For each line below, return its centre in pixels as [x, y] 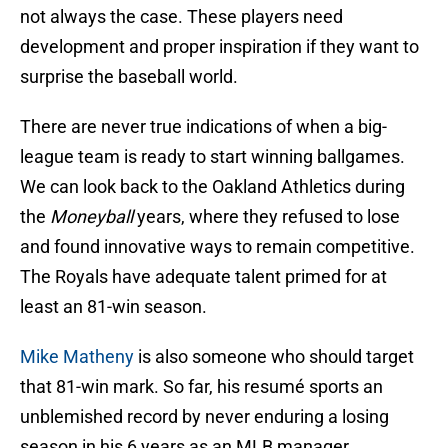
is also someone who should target [274, 357]
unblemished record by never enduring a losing [204, 417]
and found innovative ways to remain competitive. [217, 247]
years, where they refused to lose [266, 217]
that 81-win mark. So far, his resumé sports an [201, 387]
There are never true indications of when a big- [203, 127]
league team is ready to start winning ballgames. [212, 157]
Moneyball [91, 217]
